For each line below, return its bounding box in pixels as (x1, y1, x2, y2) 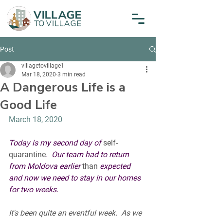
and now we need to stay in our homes (9, 173, 143, 182)
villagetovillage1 (21, 62, 64, 69)
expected (98, 162, 132, 171)
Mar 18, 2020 (21, 71, 56, 78)
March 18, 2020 (9, 115, 62, 124)
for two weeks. (9, 185, 62, 194)
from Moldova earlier (9, 162, 82, 171)
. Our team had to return (46, 150, 131, 159)
